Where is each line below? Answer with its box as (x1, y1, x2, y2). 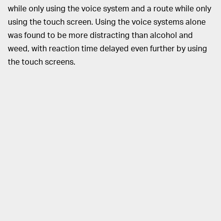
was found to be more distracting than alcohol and (8, 30, 193, 40)
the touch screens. (8, 56, 75, 67)
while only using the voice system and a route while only (8, 3, 211, 14)
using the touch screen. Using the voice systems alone (8, 16, 206, 27)
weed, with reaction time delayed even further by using (8, 43, 207, 54)
